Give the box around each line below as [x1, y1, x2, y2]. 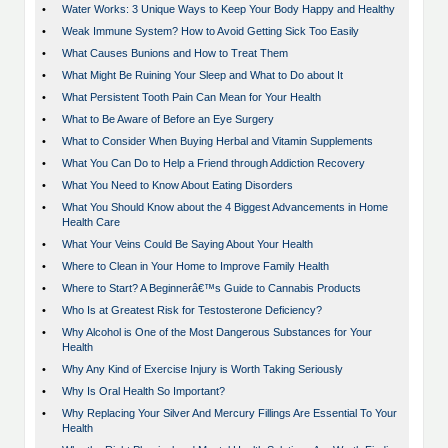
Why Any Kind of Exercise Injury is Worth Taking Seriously [62, 363, 343, 376]
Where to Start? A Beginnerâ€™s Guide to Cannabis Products [62, 282, 361, 295]
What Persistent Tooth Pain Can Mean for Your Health [62, 91, 321, 104]
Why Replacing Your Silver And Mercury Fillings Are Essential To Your [62, 407, 397, 420]
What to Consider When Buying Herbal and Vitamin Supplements [62, 135, 373, 148]
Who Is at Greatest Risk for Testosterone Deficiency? [62, 304, 322, 317]
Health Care [62, 216, 120, 229]
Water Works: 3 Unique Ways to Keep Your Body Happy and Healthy [62, 3, 395, 16]
